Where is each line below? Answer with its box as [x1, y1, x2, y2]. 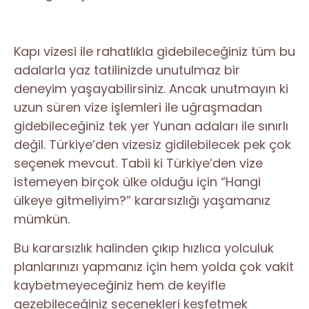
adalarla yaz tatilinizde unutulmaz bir [14, 61, 240, 79]
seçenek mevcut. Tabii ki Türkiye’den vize [14, 154, 263, 172]
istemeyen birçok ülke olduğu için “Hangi [14, 172, 261, 190]
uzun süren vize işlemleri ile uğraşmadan [14, 98, 262, 116]
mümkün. [14, 210, 70, 228]
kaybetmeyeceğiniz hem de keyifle [14, 276, 226, 294]
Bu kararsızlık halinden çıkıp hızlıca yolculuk [14, 239, 274, 257]
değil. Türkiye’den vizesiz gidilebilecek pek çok [14, 135, 291, 153]
